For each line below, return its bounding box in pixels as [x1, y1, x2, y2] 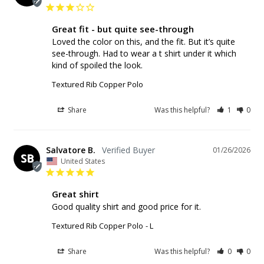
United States [61, 156, 105, 166]
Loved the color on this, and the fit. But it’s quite [52, 35, 235, 47]
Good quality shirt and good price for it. [52, 200, 201, 212]
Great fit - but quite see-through [52, 22, 194, 35]
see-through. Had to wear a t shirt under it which [52, 47, 236, 59]
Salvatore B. [46, 144, 95, 156]
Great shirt [52, 187, 99, 200]
